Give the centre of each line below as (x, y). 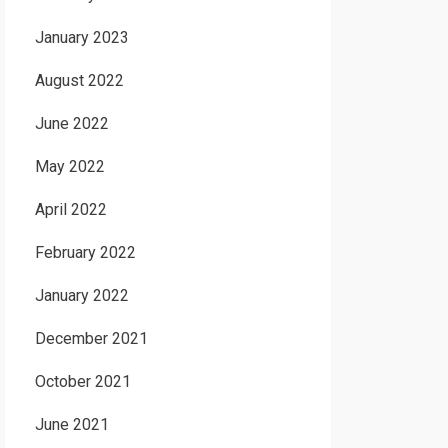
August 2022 (79, 80)
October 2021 (82, 381)
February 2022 (85, 252)
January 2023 (81, 37)
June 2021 (71, 424)
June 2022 (71, 123)
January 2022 (81, 295)
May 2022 (69, 166)
